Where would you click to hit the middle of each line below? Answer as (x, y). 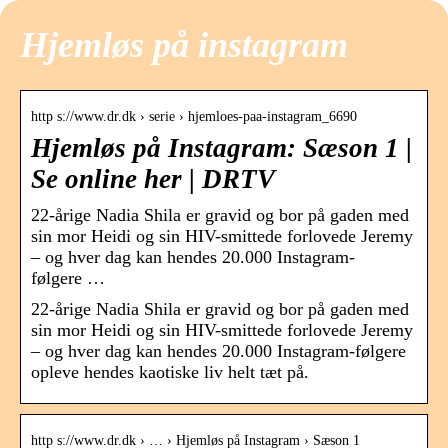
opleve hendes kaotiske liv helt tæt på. (170, 372)
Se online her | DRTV (153, 179)
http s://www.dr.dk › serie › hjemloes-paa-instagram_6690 (194, 117)
